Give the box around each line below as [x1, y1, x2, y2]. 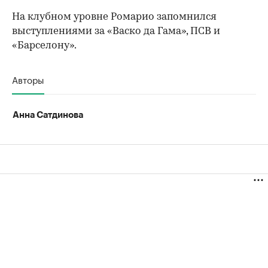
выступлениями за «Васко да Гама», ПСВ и [12, 26, 220, 37]
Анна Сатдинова [13, 111, 83, 120]
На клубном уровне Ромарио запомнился [12, 12, 217, 23]
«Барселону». [12, 41, 77, 51]
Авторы [12, 72, 44, 87]
